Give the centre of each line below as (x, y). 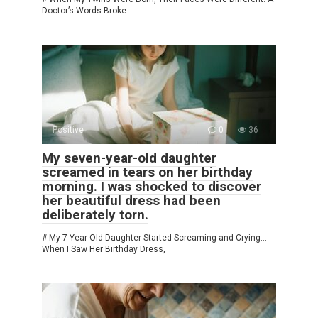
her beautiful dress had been (131, 201)
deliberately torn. (95, 215)
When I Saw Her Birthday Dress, (104, 250)
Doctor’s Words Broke (84, 11)
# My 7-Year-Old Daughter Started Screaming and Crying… (154, 238)
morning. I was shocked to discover (152, 187)
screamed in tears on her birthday (147, 172)
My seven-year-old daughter (129, 158)
